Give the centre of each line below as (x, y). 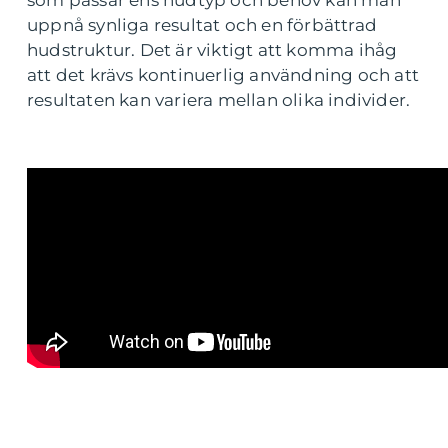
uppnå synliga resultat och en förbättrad (202, 25)
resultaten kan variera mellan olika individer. (219, 100)
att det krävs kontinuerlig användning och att (223, 75)
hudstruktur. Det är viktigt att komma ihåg (212, 50)
